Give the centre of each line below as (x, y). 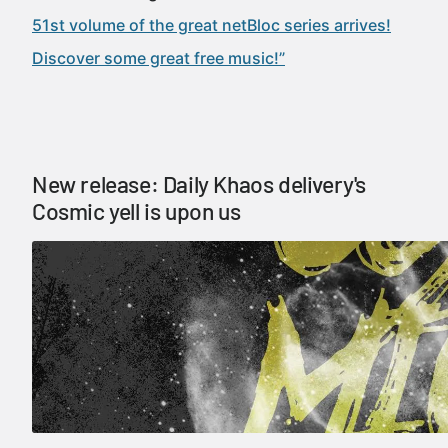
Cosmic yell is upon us (136, 211)
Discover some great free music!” (158, 58)
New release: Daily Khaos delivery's (199, 184)
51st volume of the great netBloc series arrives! (211, 25)
